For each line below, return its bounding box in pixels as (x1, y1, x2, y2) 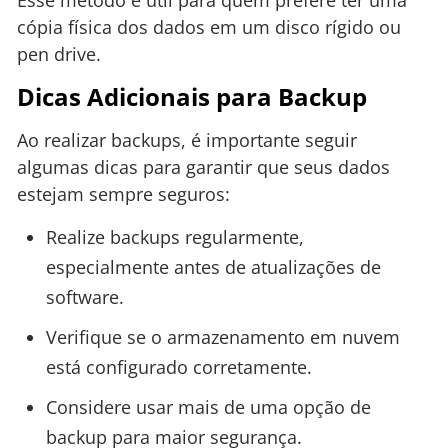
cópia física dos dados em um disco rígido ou (17, 15, 401, 40)
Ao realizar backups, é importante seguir (17, 127, 357, 152)
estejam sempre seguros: (17, 181, 230, 206)
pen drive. (17, 42, 101, 67)
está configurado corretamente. (45, 355, 312, 380)
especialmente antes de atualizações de (45, 255, 381, 280)
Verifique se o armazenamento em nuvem (45, 325, 400, 350)
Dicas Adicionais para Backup (17, 79, 367, 113)
